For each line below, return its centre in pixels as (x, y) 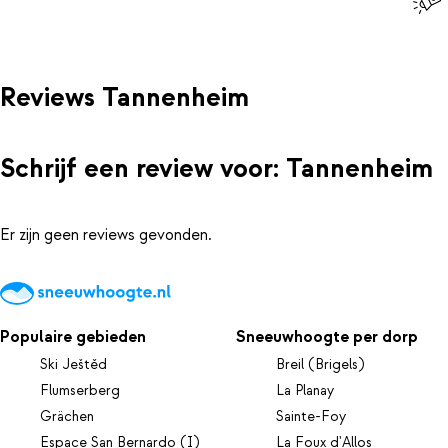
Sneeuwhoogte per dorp (327, 336)
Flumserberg (80, 390)
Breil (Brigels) (320, 364)
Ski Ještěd (73, 364)
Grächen (67, 416)
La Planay (305, 390)
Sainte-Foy (311, 416)
